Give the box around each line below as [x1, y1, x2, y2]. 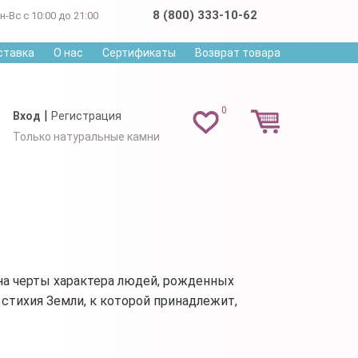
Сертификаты [102, 46, 176, 59]
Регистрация [50, 109, 121, 122]
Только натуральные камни [12, 129, 160, 143]
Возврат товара [195, 46, 280, 59]
